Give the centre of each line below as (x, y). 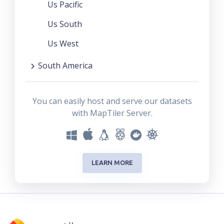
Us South (65, 24)
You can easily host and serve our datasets (112, 101)
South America (65, 65)
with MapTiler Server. (112, 113)
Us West (63, 43)
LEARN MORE (112, 163)
